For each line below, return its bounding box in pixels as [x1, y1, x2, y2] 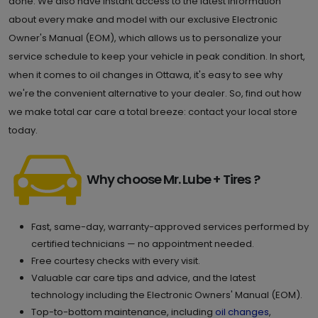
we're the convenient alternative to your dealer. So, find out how [9, 87, 302, 100]
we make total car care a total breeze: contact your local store [9, 105, 297, 119]
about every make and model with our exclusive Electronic [9, 13, 278, 26]
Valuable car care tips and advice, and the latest [31, 271, 256, 285]
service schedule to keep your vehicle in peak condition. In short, [9, 50, 305, 63]
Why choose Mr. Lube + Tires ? [87, 170, 260, 188]
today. [9, 124, 38, 137]
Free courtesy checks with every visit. [31, 254, 200, 268]
